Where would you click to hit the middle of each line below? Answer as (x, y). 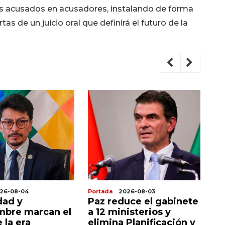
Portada (100, 192)
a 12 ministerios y (129, 212)
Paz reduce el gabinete (143, 202)
